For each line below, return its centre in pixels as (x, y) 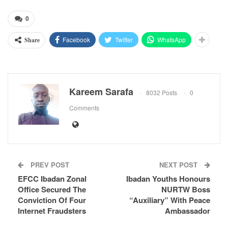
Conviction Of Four (52, 200)
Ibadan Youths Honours (168, 179)
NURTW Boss (186, 190)
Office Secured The (52, 190)
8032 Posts (162, 93)
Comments (84, 108)
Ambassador (188, 211)
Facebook (76, 40)
